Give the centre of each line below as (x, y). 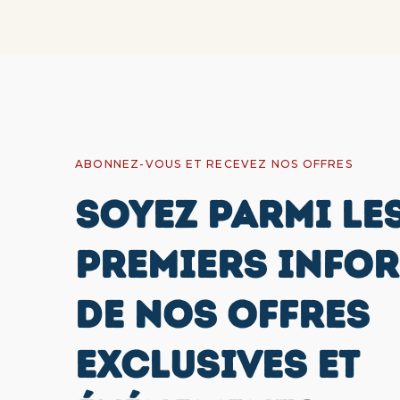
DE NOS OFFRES (222, 314)
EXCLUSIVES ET (217, 364)
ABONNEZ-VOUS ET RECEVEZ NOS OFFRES (214, 163)
